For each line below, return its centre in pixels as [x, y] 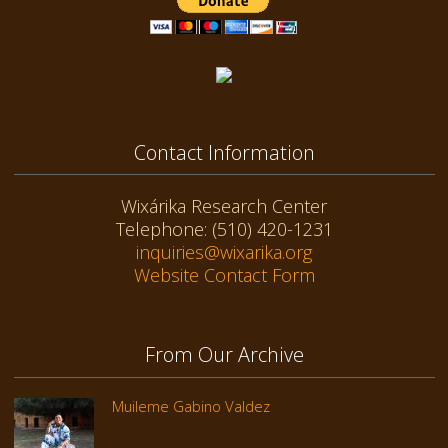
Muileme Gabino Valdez [190, 405]
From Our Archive [224, 355]
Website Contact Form [224, 275]
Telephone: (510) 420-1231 [224, 229]
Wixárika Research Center [224, 206]
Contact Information [224, 152]
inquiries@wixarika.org [224, 252]
